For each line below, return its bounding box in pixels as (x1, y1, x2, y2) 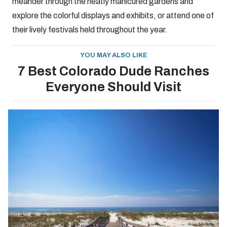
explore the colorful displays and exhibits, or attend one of (12, 11, 214, 20)
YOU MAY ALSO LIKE (80, 52, 147, 59)
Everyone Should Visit (46, 80, 181, 94)
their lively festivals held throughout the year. (12, 25, 167, 34)
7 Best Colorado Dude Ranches (18, 64, 209, 78)
